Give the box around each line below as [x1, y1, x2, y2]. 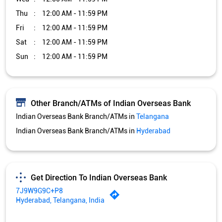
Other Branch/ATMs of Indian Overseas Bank [31, 98, 191, 108]
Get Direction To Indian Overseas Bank [31, 172, 167, 182]
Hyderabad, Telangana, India [16, 196, 105, 205]
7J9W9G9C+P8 [16, 187, 63, 195]
